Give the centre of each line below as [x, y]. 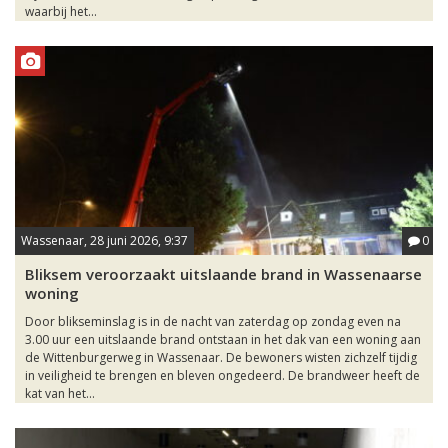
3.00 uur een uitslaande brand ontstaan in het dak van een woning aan [223, 339]
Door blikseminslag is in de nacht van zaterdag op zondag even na [213, 321]
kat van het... [60, 393]
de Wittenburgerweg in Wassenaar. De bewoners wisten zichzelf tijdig [221, 357]
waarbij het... [61, 11]
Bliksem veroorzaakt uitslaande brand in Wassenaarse [223, 274]
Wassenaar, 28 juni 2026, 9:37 [104, 240]
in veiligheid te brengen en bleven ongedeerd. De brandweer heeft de [222, 375]
